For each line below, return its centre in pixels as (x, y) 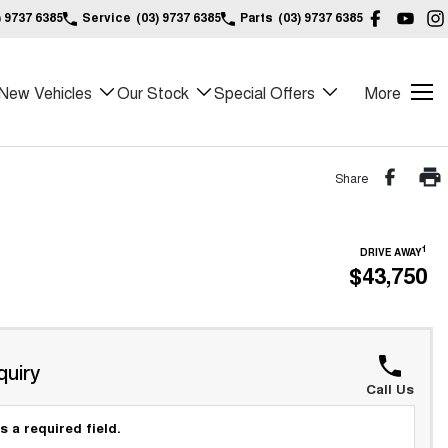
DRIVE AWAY (391, 252)
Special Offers (264, 92)
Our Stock (153, 92)
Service (106, 17)
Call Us (389, 389)
